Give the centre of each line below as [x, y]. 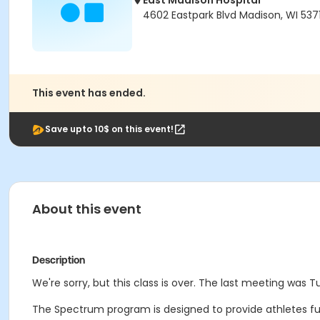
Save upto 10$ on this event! [109, 129]
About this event [87, 209]
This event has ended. [89, 93]
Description [59, 260]
